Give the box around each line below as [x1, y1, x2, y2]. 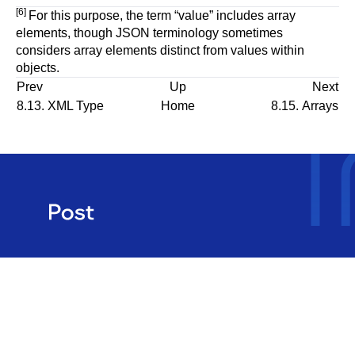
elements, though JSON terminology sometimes [16, 26, 283, 40]
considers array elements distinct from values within [16, 44, 304, 57]
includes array [213, 9, 296, 22]
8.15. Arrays [268, 99, 338, 113]
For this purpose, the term [29, 9, 174, 22]
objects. [16, 61, 59, 74]
